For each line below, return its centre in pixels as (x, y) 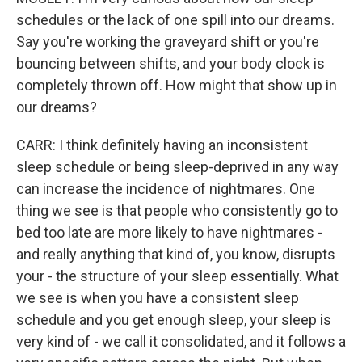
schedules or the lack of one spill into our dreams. (175, 20)
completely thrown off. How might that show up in (177, 85)
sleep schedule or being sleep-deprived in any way (177, 167)
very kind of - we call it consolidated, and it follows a (181, 341)
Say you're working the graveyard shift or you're (168, 42)
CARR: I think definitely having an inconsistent (162, 145)
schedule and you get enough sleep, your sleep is (174, 320)
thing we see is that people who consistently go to (177, 210)
